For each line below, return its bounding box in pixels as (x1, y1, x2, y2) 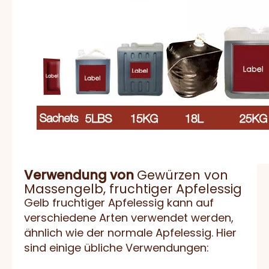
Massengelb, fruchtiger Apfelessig (24, 180, 242, 198)
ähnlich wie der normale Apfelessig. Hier (24, 225, 237, 241)
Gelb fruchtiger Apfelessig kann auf (24, 195, 214, 211)
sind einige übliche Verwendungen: (24, 240, 209, 256)
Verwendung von (24, 166, 137, 184)
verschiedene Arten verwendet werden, (24, 210, 234, 226)
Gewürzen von (137, 166, 228, 184)
